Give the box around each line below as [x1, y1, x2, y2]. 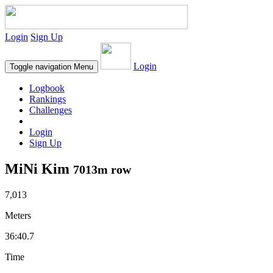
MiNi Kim [5, 160, 73, 177]
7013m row [73, 162, 131, 176]
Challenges [29, 105, 72, 115]
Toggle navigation [10, 62, 71, 71]
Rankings [29, 94, 66, 104]
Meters [5, 210, 31, 221]
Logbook [29, 83, 65, 93]
